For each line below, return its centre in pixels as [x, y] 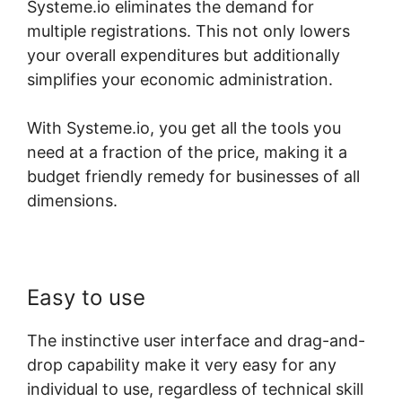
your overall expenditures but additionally [184, 56]
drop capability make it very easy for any [182, 365]
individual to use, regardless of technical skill [195, 389]
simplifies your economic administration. [180, 80]
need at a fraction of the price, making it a [187, 153]
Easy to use [86, 298]
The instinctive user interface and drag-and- [196, 341]
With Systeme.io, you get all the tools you [184, 128]
